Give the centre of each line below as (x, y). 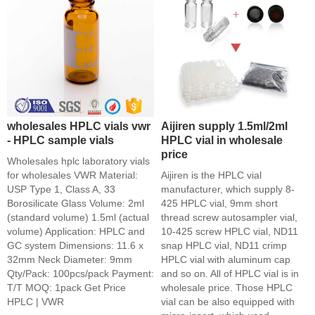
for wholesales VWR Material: (72, 175)
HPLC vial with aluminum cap (226, 259)
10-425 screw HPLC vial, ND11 (230, 231)
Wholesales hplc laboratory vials (78, 161)
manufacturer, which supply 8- (228, 189)
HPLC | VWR (36, 302)
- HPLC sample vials (60, 140)
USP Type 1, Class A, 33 (61, 189)
